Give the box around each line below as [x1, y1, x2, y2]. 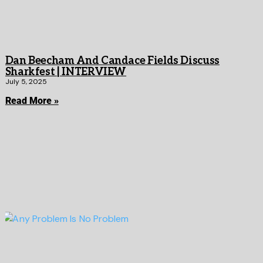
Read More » [5, 95, 59, 106]
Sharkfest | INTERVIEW [5, 65, 127, 78]
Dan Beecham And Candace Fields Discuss [5, 54, 220, 67]
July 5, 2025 [5, 76, 47, 86]
